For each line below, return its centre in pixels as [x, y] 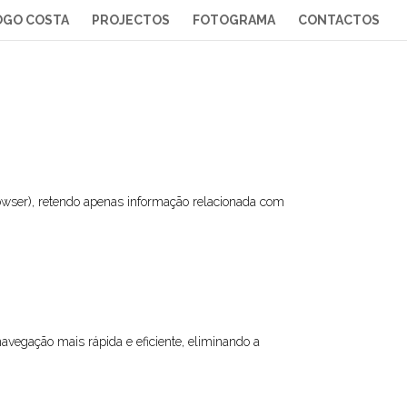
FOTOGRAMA [234, 20]
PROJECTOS [131, 20]
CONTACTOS [339, 20]
